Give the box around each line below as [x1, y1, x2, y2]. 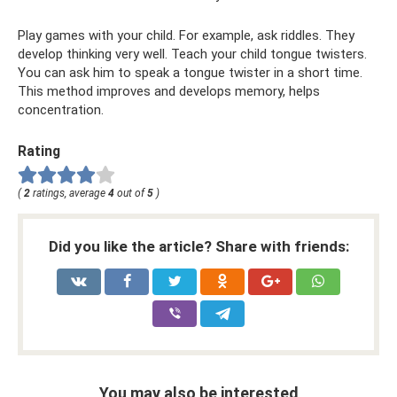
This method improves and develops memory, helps [18, 83, 320, 100]
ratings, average [30, 187, 108, 200]
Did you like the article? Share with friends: [48, 237, 349, 256]
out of [114, 187, 147, 200]
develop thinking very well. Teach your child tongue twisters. [18, 46, 367, 63]
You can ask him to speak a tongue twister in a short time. [18, 65, 362, 82]
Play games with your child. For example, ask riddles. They [18, 27, 354, 44]
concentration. [18, 102, 104, 119]
